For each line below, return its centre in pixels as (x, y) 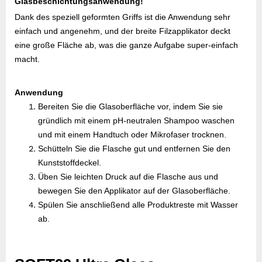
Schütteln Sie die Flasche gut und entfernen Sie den (134, 149)
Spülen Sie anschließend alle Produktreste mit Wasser (138, 205)
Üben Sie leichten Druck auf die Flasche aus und (128, 177)
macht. (27, 59)
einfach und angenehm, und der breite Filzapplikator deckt (123, 31)
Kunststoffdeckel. (70, 163)
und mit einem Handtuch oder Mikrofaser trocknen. (132, 135)
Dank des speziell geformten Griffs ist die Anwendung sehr (123, 17)
